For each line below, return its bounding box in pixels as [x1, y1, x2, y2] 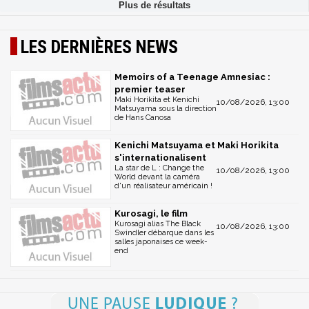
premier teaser [114, 84, 186, 95]
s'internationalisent [114, 152, 206, 163]
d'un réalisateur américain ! [114, 181, 212, 190]
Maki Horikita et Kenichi [114, 95, 199, 105]
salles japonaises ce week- [114, 237, 208, 246]
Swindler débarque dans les [114, 228, 214, 237]
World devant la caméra [114, 172, 200, 181]
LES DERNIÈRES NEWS [21, 37, 178, 58]
